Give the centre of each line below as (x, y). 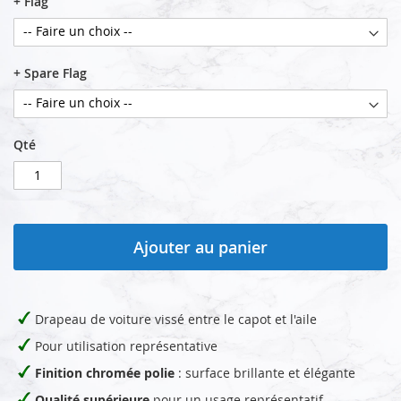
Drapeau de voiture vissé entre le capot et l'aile (176, 319)
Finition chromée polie (105, 372)
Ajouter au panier (200, 247)
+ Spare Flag (50, 73)
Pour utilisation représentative (126, 346)
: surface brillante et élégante (265, 372)
